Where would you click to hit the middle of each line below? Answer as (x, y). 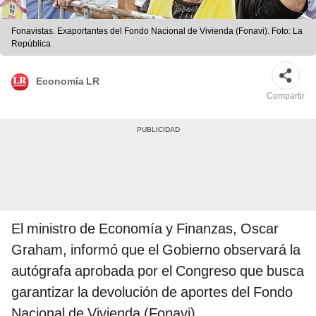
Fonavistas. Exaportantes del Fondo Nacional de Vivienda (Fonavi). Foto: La (157, 31)
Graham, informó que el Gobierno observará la (156, 250)
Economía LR (68, 81)
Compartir (286, 96)
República (31, 44)
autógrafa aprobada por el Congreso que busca (158, 271)
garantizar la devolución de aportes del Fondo (152, 292)
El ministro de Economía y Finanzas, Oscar (145, 229)
